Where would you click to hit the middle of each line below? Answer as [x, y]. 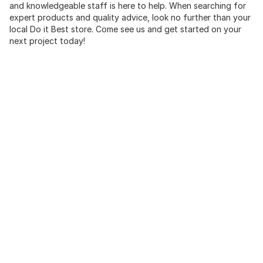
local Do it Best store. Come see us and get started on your [125, 29]
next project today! [47, 41]
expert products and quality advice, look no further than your [130, 18]
